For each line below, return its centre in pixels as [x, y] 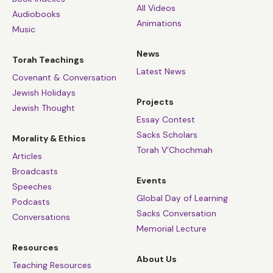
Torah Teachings [48, 59]
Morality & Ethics [49, 138]
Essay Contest [166, 120]
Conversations [41, 217]
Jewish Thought [44, 108]
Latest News [161, 71]
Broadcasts [35, 171]
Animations [159, 23]
